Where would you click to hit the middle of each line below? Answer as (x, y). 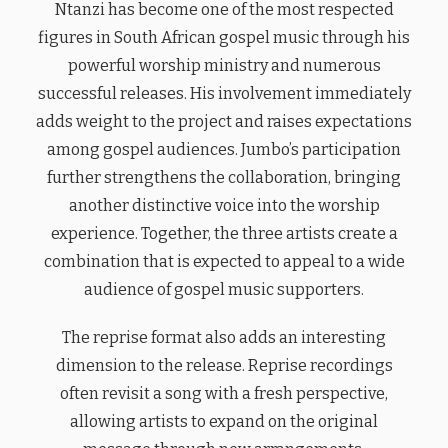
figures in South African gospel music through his (224, 37)
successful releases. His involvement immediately (224, 93)
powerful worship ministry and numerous (224, 65)
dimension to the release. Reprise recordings (224, 365)
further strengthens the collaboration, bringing (224, 177)
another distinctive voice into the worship (224, 205)
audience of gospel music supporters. (224, 289)
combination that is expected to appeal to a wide (224, 261)
